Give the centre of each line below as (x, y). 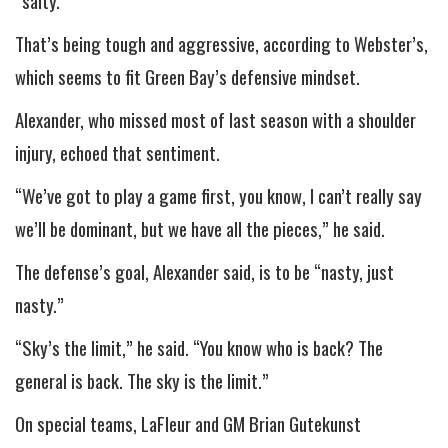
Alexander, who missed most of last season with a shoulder (215, 120)
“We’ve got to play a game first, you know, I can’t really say (218, 196)
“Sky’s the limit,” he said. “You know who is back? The (199, 348)
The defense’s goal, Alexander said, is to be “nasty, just (204, 272)
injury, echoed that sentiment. (117, 153)
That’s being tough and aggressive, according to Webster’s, (221, 44)
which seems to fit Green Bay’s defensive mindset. (187, 77)
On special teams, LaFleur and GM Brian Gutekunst (188, 424)
